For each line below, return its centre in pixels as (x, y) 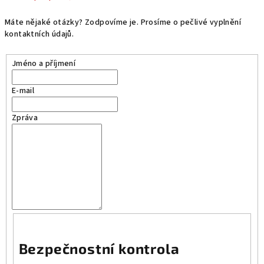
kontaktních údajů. (39, 34)
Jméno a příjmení (44, 63)
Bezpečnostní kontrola (99, 248)
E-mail (23, 90)
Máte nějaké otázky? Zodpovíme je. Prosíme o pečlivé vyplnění (123, 22)
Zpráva (25, 118)
